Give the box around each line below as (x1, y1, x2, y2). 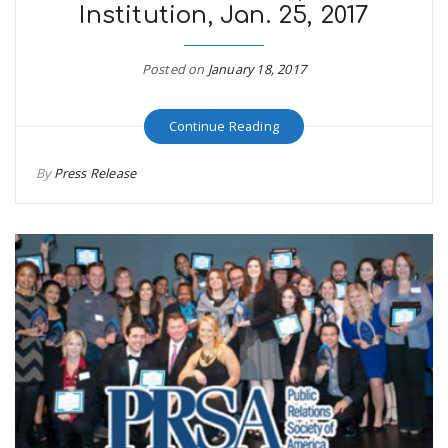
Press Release (53, 163, 137, 182)
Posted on (141, 59, 208, 78)
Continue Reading (168, 116, 280, 135)
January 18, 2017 (207, 59, 307, 78)
